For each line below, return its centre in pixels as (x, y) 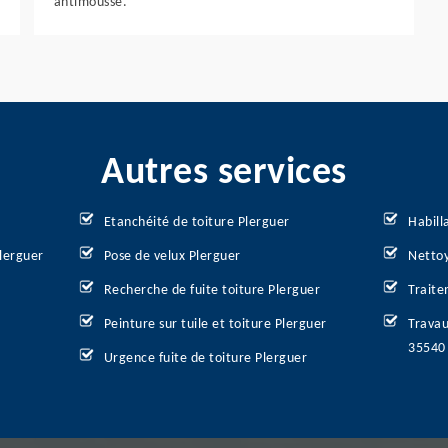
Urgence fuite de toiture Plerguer (205, 358)
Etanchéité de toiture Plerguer (196, 222)
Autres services (224, 173)
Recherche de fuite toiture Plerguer (212, 290)
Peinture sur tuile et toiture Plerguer (215, 324)
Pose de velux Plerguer (172, 256)
